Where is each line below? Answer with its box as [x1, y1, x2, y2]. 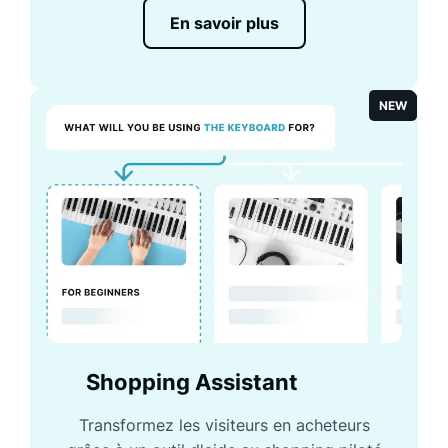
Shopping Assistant [85, 369, 298, 396]
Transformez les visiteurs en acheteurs [78, 415, 370, 436]
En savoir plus [169, 12, 279, 33]
